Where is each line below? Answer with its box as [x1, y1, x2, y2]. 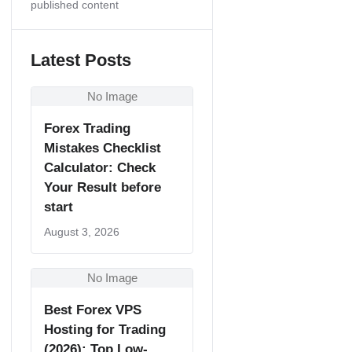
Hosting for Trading [44, 322, 166, 337]
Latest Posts [31, 50, 131, 70]
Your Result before [44, 180, 161, 195]
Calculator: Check [44, 160, 156, 175]
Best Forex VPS [44, 302, 141, 317]
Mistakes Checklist [44, 141, 161, 156]
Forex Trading [44, 121, 130, 136]
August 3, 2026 [44, 225, 119, 238]
